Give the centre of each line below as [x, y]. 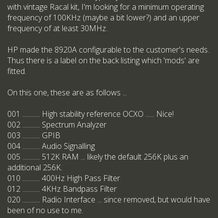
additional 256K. [35, 168]
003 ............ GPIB [34, 136]
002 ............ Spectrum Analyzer [57, 125]
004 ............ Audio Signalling [51, 146]
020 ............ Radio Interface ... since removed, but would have [109, 200]
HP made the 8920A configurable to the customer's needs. [108, 50]
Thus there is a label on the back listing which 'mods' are [103, 61]
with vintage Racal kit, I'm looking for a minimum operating [106, 7]
